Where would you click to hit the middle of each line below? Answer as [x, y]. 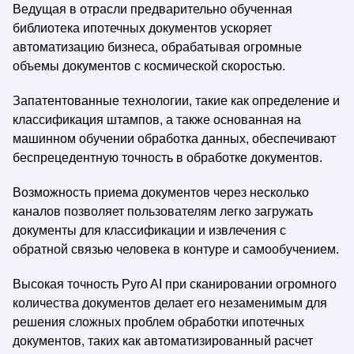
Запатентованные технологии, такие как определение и [176, 101]
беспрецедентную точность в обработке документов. [168, 158]
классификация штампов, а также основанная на [157, 120]
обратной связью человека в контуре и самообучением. [176, 249]
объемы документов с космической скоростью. [149, 66]
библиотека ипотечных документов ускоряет [142, 28]
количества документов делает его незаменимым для [170, 303]
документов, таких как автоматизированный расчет [163, 341]
